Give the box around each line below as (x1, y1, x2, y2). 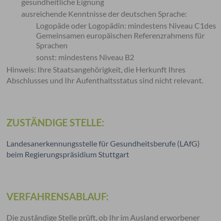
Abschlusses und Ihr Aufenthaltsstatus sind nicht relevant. (6, 75, 204, 85)
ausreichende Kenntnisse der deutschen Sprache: (21, 9, 187, 18)
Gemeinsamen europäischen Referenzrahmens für (36, 31, 205, 40)
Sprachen (36, 40, 68, 50)
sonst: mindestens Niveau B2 (36, 52, 135, 62)
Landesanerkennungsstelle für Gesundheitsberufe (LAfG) (6, 139, 200, 148)
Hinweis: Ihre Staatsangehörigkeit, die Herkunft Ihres (6, 65, 186, 74)
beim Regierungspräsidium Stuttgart (6, 149, 130, 159)
